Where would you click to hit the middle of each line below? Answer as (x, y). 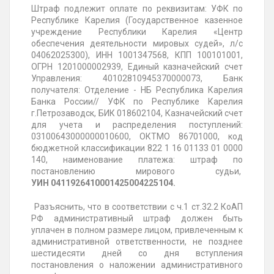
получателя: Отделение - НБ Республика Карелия (137, 90)
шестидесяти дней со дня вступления (137, 254)
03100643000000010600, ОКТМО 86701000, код (137, 137)
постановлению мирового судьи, (136, 172)
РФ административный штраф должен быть (137, 219)
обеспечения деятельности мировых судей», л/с (137, 44)
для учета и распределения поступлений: (137, 125)
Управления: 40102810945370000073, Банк (137, 79)
